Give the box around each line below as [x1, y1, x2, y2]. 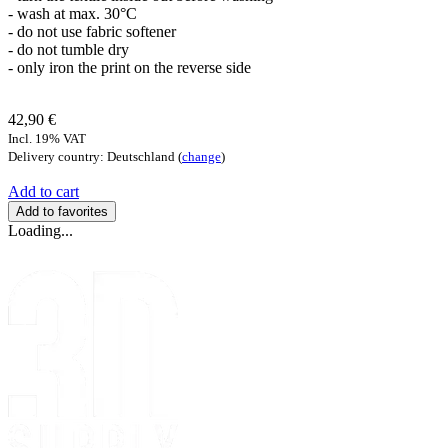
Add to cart [8, 183, 79, 200]
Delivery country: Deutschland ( [8, 149, 182, 164]
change [182, 149, 221, 164]
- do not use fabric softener [8, 23, 176, 40]
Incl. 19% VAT [8, 131, 86, 146]
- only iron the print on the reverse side [8, 59, 251, 76]
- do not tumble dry [8, 41, 129, 58]
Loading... [8, 222, 73, 239]
